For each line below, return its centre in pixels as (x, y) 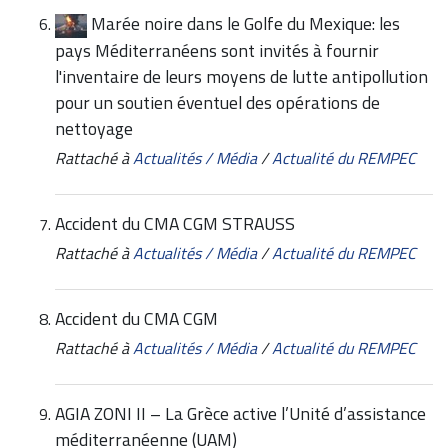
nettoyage (94, 129)
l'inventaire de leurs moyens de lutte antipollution (241, 77)
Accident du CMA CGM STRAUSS (175, 224)
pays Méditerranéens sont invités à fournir (217, 51)
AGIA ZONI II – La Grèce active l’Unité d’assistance (240, 414)
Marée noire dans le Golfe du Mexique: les (245, 24)
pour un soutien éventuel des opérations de (217, 103)
